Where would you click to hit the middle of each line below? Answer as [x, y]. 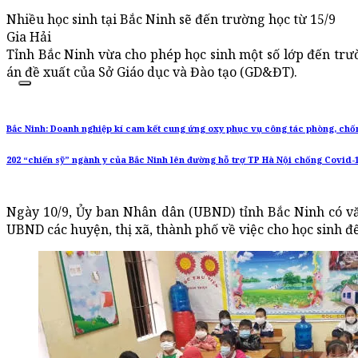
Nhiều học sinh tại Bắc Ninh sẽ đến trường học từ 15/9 [171, 20]
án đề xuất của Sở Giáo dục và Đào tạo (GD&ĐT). [152, 72]
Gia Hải [29, 37]
